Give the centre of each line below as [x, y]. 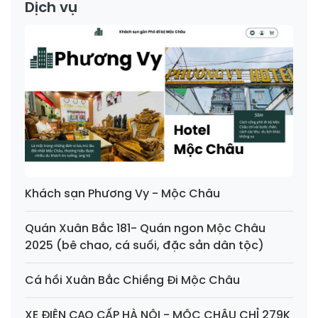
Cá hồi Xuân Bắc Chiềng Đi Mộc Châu [132, 280]
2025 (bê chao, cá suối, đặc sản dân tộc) [144, 245]
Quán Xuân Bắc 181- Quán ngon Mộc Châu [145, 228]
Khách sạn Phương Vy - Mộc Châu [122, 193]
